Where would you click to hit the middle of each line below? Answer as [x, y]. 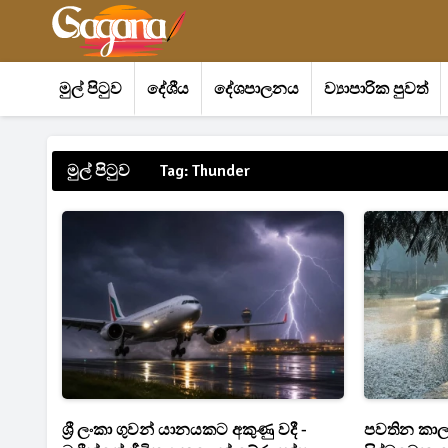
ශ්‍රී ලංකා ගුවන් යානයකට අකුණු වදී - [184, 429]
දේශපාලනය [256, 89]
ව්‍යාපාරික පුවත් [376, 89]
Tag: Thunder [205, 171]
